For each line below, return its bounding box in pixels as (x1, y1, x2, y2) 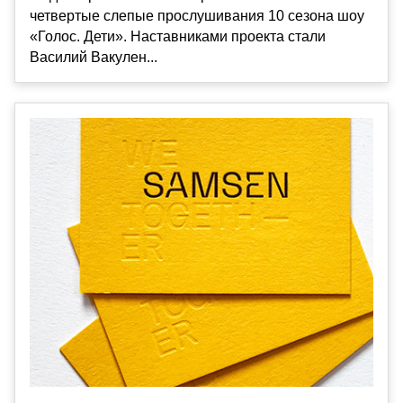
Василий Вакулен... (30, 49, 157, 66)
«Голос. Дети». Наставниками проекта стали (30, 29, 326, 45)
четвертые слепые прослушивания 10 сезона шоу (30, 8, 364, 24)
